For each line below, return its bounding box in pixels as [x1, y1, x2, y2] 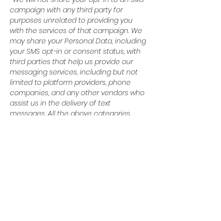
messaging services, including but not [10, 67, 138, 77]
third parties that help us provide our [10, 57, 133, 67]
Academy [63, 165, 94, 174]
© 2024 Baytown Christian [37, 155, 120, 164]
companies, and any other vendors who [10, 88, 145, 98]
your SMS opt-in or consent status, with [10, 46, 141, 56]
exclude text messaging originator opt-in [10, 119, 147, 129]
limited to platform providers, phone [10, 77, 131, 87]
